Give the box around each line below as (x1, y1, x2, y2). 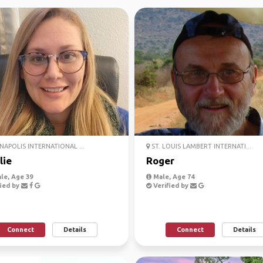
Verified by (151, 182, 190, 189)
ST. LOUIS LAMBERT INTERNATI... (150, 143, 251, 150)
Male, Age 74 (151, 173, 194, 180)
